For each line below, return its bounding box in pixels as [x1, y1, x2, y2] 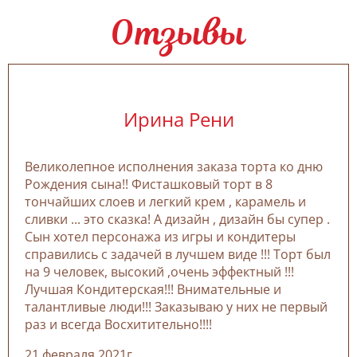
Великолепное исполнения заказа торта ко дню [25, 157, 323, 175]
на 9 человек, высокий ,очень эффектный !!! [25, 262, 294, 280]
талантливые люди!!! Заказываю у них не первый [25, 297, 328, 316]
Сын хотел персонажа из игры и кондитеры [25, 227, 296, 245]
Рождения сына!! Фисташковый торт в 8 [25, 175, 273, 193]
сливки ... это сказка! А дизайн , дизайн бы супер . [25, 210, 330, 228]
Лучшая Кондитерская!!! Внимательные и [25, 280, 281, 298]
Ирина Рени [123, 105, 234, 132]
